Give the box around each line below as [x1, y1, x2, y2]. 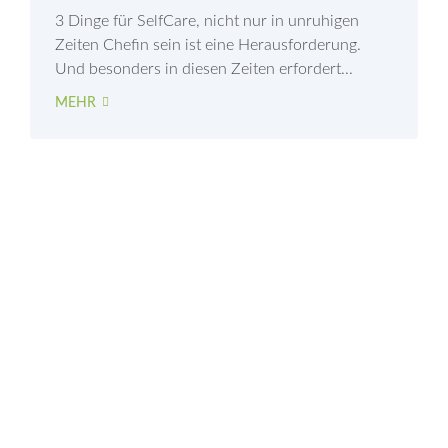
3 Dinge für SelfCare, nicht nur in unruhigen [55, 13, 359, 30]
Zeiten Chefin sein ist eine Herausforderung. [55, 37, 361, 54]
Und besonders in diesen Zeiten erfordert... [55, 61, 353, 78]
